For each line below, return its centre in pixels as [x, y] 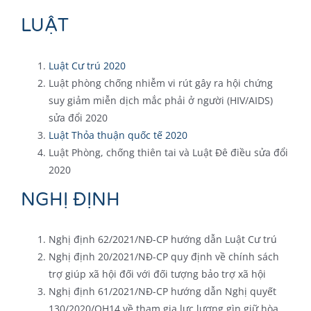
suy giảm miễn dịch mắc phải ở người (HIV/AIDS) [160, 100]
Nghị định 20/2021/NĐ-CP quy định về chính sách [163, 257]
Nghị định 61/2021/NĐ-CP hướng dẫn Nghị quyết [162, 292]
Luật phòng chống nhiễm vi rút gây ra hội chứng [160, 83]
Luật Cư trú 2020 [87, 65]
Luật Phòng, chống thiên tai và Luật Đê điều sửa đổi [168, 152]
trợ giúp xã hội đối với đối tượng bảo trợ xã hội [157, 274]
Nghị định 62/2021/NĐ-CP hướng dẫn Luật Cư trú [162, 239]
